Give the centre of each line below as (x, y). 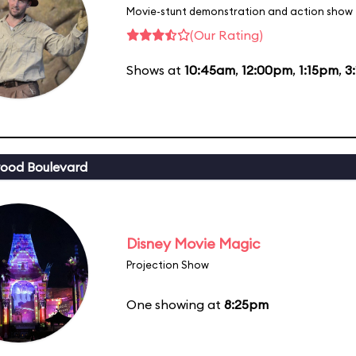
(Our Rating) (226, 35)
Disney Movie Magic (193, 243)
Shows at (155, 70)
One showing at (175, 304)
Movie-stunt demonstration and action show (240, 11)
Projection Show (168, 264)
